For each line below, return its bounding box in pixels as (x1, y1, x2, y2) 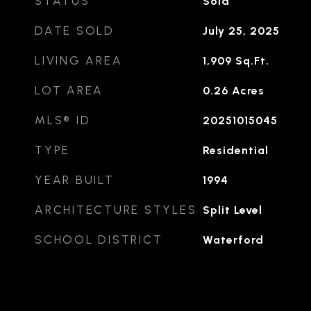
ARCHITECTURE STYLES (35, 203, 197, 217)
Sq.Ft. (235, 54, 269, 67)
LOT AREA (35, 83, 103, 97)
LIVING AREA (35, 53, 123, 67)
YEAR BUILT (35, 173, 115, 187)
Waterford (202, 233, 264, 246)
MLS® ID (35, 113, 91, 127)
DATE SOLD (35, 24, 115, 37)
